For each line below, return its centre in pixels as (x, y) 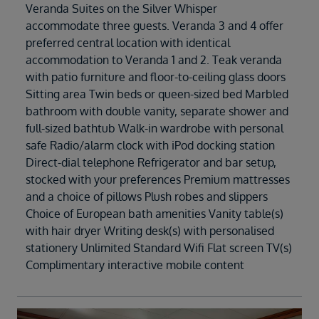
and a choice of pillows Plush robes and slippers (147, 196)
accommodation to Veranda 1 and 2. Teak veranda (154, 59)
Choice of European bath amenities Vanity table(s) (155, 213)
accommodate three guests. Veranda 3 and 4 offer (155, 25)
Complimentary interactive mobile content (135, 265)
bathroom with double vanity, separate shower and (157, 111)
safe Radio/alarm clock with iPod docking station (150, 145)
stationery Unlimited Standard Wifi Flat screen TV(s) (159, 247)
